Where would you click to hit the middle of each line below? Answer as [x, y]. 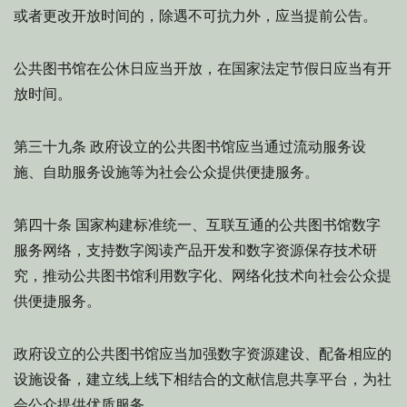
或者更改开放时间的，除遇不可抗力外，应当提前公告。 [195, 16]
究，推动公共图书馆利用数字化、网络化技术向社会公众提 [203, 276]
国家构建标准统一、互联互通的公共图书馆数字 [226, 225]
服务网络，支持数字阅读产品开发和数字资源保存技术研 [195, 250]
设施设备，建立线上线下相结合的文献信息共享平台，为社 [203, 379]
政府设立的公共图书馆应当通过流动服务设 [226, 147]
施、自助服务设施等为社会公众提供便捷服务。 [166, 172]
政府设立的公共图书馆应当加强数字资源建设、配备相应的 [203, 354]
